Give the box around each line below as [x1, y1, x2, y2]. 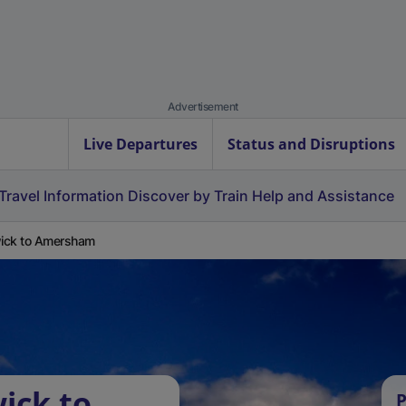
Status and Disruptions [227, 134, 395, 154]
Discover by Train [128, 187, 248, 205]
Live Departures [83, 134, 198, 154]
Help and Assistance [252, 187, 394, 205]
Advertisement [168, 100, 238, 113]
